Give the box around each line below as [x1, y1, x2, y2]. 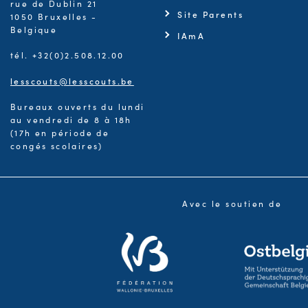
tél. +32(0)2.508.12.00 [10, 49, 124, 60]
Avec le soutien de [182, 197, 282, 209]
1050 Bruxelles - [10, 10, 98, 22]
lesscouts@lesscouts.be [10, 74, 134, 87]
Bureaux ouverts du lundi [10, 100, 145, 112]
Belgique [10, 23, 58, 35]
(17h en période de [10, 126, 110, 138]
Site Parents [177, 8, 243, 20]
